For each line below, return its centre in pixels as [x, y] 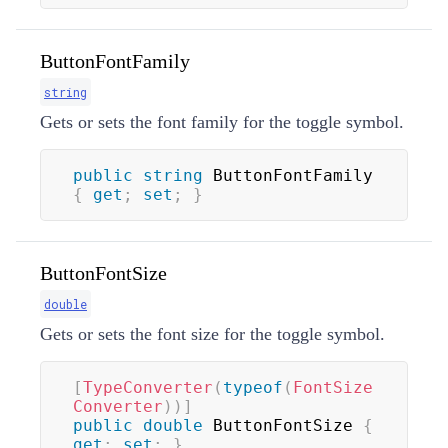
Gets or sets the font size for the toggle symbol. [212, 333]
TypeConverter [148, 387]
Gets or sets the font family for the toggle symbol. [222, 121]
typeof [253, 387]
